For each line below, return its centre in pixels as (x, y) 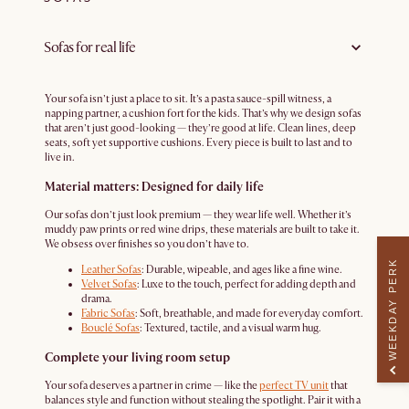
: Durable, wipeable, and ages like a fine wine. (242, 270)
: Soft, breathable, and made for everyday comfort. (249, 314)
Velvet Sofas (109, 285)
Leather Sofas (111, 270)
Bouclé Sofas (110, 329)
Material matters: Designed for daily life (154, 187)
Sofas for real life (90, 47)
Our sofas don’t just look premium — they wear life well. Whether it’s (198, 215)
